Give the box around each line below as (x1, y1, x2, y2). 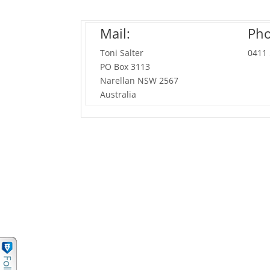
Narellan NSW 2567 (100, 75, 179, 87)
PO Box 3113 (100, 61, 151, 73)
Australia (100, 89, 137, 101)
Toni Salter (100, 47, 144, 59)
